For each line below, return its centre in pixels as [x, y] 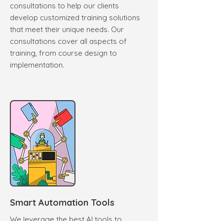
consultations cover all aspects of [68, 41]
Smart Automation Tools [62, 202]
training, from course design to [63, 53]
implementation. [37, 65]
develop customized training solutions [75, 17]
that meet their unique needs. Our [67, 29]
